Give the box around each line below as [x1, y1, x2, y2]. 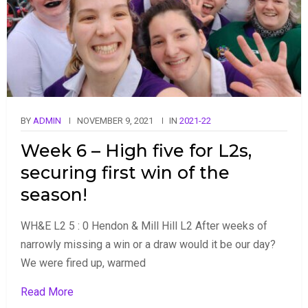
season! [21, 184, 87, 205]
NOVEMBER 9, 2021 [77, 115, 153, 126]
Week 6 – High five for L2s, [21, 140, 252, 161]
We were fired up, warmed [21, 256, 146, 269]
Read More [21, 285, 74, 298]
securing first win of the [21, 162, 230, 183]
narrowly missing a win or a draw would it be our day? [21, 237, 276, 251]
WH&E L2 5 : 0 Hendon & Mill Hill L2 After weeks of [21, 219, 267, 232]
